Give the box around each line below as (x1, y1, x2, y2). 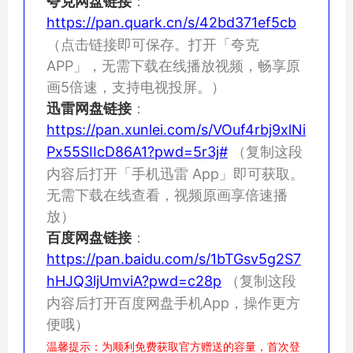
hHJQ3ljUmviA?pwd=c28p (46, 272, 221, 289)
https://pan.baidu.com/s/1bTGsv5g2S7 (46, 250, 301, 267)
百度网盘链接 (46, 229, 132, 246)
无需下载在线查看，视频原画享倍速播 (46, 186, 288, 203)
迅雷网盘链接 (46, 99, 132, 117)
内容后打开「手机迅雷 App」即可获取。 (46, 165, 304, 182)
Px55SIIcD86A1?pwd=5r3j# (46, 143, 228, 160)
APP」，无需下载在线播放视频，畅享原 (46, 57, 300, 74)
